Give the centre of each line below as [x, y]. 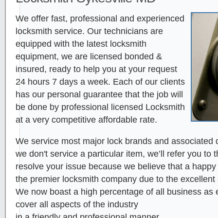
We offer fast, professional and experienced [100, 19]
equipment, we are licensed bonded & [89, 57]
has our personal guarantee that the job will [99, 95]
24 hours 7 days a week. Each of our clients [100, 82]
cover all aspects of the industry [77, 204]
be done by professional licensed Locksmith [100, 107]
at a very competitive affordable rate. [86, 120]
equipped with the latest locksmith [81, 44]
